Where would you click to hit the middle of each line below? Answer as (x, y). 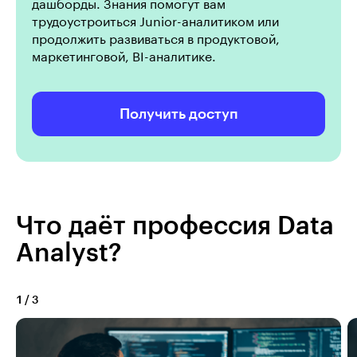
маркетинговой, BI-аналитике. (124, 57)
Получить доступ (178, 114)
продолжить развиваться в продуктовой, (156, 40)
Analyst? (69, 253)
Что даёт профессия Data (175, 226)
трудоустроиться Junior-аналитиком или (155, 22)
